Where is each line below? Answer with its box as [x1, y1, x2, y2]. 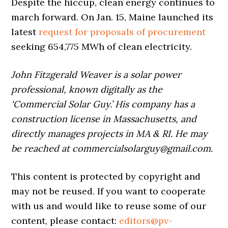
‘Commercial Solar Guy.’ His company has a [11, 98, 195, 110]
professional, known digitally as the [11, 83, 163, 96]
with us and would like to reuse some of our [11, 200, 207, 212]
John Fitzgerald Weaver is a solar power [11, 69, 182, 81]
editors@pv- [119, 215, 173, 227]
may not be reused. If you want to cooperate [11, 185, 206, 197]
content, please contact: [11, 215, 120, 227]
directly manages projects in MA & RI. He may [11, 128, 208, 140]
